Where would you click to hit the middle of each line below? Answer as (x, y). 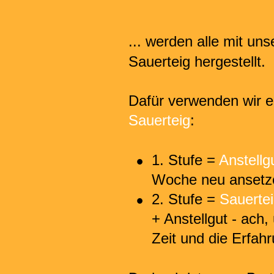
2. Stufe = (185, 199)
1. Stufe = (185, 160)
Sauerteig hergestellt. (197, 61)
